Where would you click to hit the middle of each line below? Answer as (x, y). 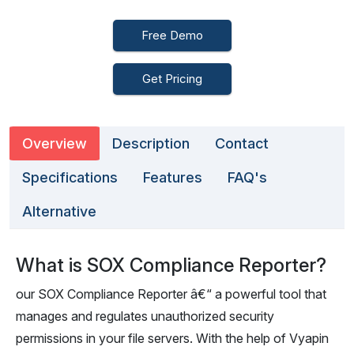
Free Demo (172, 35)
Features (173, 177)
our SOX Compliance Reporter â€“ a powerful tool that (171, 294)
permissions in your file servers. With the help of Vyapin (172, 338)
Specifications (70, 177)
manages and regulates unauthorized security (145, 316)
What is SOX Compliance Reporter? (171, 265)
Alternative (59, 211)
